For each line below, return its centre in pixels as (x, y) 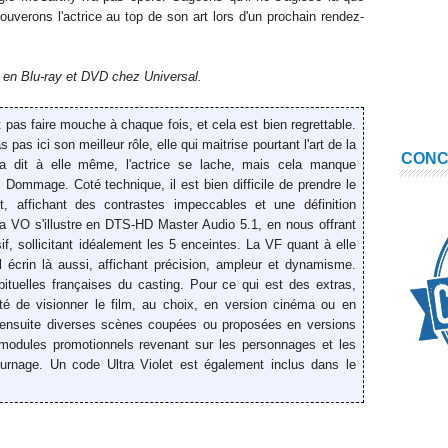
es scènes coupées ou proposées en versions (218, 324)
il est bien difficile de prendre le (263, 184)
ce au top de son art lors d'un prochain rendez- (226, 16)
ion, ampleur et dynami (258, 264)
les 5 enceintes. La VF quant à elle (248, 244)
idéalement (110, 244)
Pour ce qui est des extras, (269, 284)
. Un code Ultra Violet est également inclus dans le (197, 364)
